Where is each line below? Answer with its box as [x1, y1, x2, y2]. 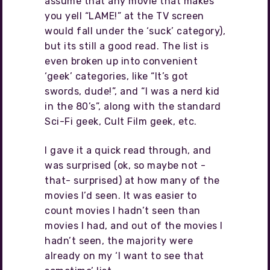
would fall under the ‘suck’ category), [45, 25, 225, 37]
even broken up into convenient [45, 55, 198, 67]
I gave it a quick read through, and [45, 144, 212, 156]
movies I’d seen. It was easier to [45, 189, 197, 201]
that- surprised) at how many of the [45, 174, 220, 186]
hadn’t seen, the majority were [45, 234, 193, 246]
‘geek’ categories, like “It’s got [45, 71, 189, 83]
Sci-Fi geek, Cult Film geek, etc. [45, 116, 197, 128]
